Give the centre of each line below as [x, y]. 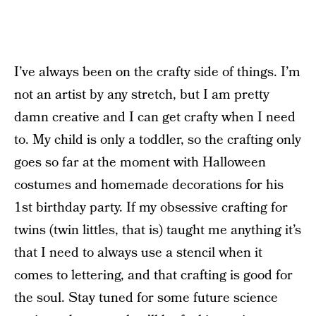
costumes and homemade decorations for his [149, 186]
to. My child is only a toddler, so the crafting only [158, 140]
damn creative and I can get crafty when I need [155, 118]
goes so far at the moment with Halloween [140, 163]
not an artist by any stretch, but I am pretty [142, 95]
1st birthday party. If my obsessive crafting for [151, 208]
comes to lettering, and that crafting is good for [153, 276]
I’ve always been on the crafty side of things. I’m [157, 73]
